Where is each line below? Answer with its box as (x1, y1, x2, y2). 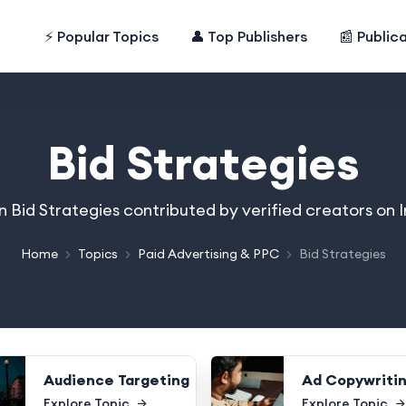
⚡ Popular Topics (44, 27, 159, 45)
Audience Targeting (43, 370, 189, 389)
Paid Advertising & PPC (137, 246, 279, 262)
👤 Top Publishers (190, 27, 308, 45)
